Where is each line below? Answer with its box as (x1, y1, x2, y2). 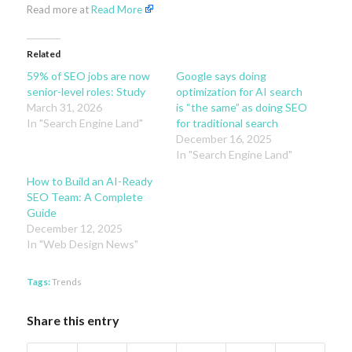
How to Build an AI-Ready (26, 174, 152, 189)
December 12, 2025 (26, 222, 123, 236)
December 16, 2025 (175, 132, 272, 146)
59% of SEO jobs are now (26, 69, 150, 83)
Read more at (26, 3, 91, 16)
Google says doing (175, 69, 266, 83)
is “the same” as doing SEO (175, 101, 307, 115)
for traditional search (175, 116, 278, 130)
